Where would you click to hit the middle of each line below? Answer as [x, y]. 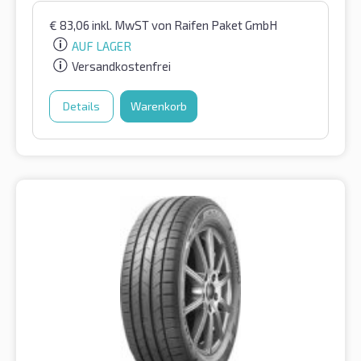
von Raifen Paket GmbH [214, 25]
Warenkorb [159, 106]
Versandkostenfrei [121, 66]
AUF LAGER [102, 46]
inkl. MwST [122, 25]
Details [81, 106]
